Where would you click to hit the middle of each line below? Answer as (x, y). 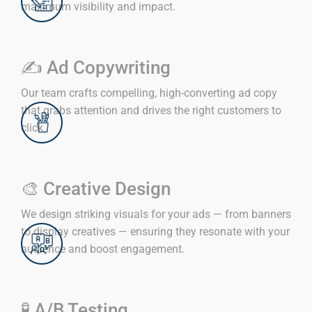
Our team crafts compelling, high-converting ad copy (149, 93)
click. (33, 128)
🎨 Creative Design (96, 189)
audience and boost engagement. (103, 249)
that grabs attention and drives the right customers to (151, 111)
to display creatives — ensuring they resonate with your (155, 232)
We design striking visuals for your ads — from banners (156, 214)
